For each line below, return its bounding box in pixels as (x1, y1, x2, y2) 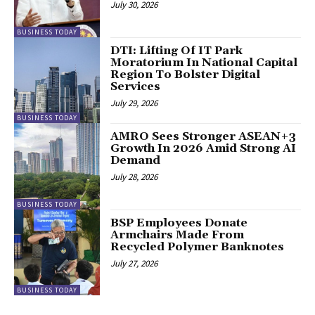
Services (110, 79, 161, 94)
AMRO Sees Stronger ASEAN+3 (110, 129, 297, 144)
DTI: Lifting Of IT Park (110, 43, 243, 58)
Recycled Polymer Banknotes (110, 239, 285, 254)
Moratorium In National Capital (110, 55, 298, 70)
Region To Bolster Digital (110, 67, 261, 82)
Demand (110, 153, 161, 168)
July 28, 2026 (110, 171, 158, 184)
